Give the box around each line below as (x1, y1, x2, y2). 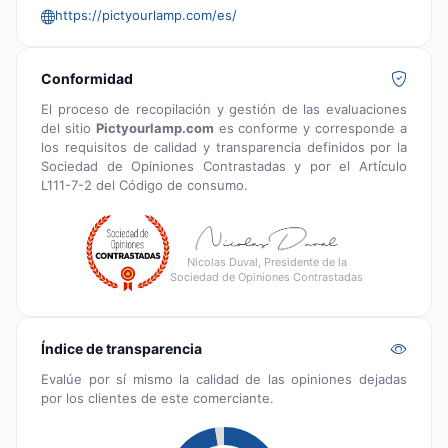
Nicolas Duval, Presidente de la (186, 255, 347, 270)
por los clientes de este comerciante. (41, 389, 274, 406)
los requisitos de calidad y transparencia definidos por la (41, 138, 407, 155)
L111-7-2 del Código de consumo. (41, 176, 248, 193)
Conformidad (41, 69, 133, 87)
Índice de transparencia (41, 339, 202, 357)
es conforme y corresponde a (213, 119, 408, 136)
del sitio (41, 119, 96, 136)
